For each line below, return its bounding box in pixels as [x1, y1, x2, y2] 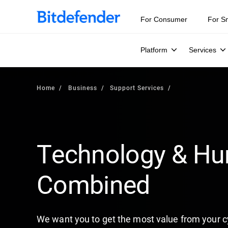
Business [68, 83, 97, 92]
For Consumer [140, 15, 187, 23]
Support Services [110, 83, 164, 92]
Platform [140, 46, 167, 54]
